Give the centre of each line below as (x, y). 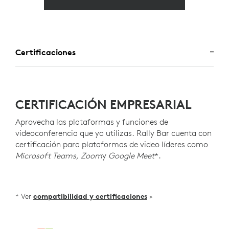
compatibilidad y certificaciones (90, 196)
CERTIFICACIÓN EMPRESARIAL (104, 104)
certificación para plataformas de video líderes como (112, 144)
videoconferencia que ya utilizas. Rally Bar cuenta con (113, 133)
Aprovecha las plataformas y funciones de (92, 121)
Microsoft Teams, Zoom (59, 155)
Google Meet (131, 155)
